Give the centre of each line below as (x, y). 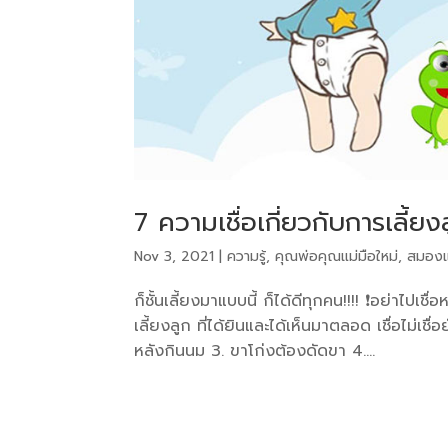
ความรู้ (247, 256)
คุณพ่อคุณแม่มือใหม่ (337, 256)
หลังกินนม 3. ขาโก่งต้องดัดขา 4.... (255, 350)
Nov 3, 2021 (174, 256)
